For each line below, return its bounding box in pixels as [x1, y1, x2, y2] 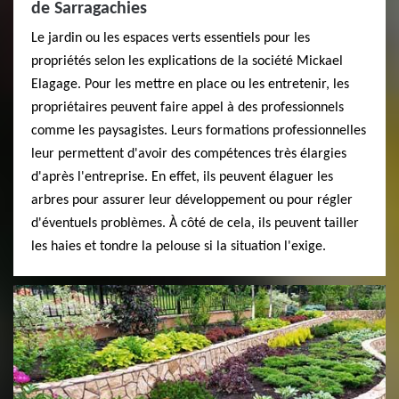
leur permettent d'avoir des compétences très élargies [31, 146, 346, 161]
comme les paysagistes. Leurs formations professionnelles [31, 123, 366, 138]
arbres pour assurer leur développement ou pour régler [31, 192, 353, 208]
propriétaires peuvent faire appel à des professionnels [31, 100, 344, 115]
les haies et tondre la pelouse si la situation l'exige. [31, 239, 326, 254]
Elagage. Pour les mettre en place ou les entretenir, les [31, 77, 349, 92]
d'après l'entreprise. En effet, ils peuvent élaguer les [31, 169, 333, 184]
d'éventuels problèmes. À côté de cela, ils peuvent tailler [31, 216, 359, 231]
